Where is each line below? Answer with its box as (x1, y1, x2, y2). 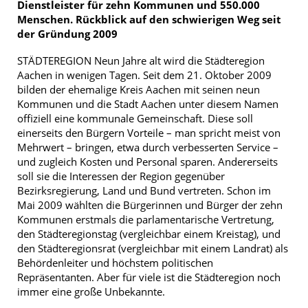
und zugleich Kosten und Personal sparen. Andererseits (17, 154, 278, 168)
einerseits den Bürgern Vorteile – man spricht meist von (17, 125, 280, 140)
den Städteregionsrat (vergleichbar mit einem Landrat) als (17, 241, 288, 255)
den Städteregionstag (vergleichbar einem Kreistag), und (17, 226, 280, 241)
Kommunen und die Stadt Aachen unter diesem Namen (17, 96, 278, 111)
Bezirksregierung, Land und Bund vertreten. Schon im (17, 183, 271, 197)
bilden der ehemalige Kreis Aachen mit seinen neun (17, 82, 260, 96)
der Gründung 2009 (17, 26, 118, 41)
